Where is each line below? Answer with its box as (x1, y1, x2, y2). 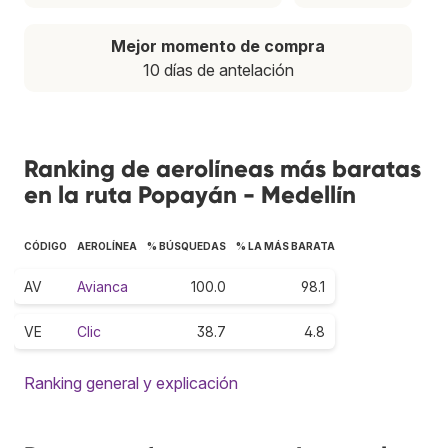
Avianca (77, 277, 128, 295)
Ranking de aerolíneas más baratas (24, 153, 421, 183)
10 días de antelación (142, 59, 294, 80)
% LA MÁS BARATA (236, 239, 335, 252)
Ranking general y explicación (24, 372, 238, 393)
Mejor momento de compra (111, 35, 325, 56)
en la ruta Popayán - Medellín (24, 179, 356, 209)
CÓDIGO (24, 239, 67, 252)
